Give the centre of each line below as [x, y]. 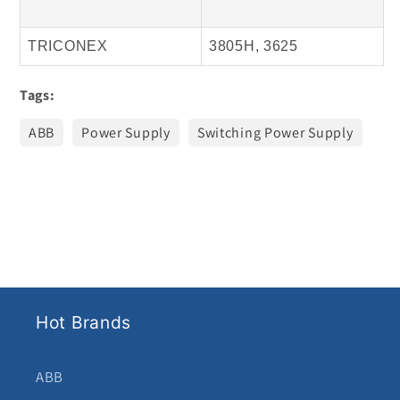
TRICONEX [68, 46]
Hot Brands [84, 323]
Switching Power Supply [275, 133]
